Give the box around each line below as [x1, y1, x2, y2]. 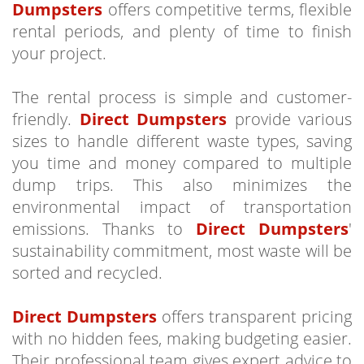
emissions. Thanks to [12, 217, 196, 240]
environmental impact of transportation [12, 195, 352, 218]
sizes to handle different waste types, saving [12, 129, 352, 152]
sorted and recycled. [12, 261, 162, 284]
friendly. [12, 107, 80, 130]
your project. [12, 41, 106, 64]
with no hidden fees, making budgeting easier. [12, 327, 352, 349]
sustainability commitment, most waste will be [12, 239, 352, 262]
